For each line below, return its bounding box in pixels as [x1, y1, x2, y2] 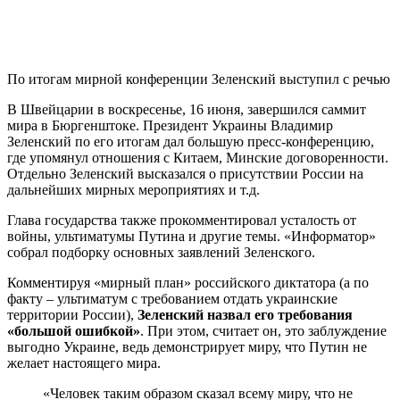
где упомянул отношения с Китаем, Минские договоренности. [7, 149, 388, 165]
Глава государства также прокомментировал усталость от [7, 212, 356, 228]
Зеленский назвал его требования [137, 306, 353, 322]
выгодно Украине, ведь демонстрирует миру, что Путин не [7, 338, 367, 354]
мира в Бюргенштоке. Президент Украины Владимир [7, 117, 333, 133]
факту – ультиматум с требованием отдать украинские [7, 290, 337, 306]
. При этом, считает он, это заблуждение [140, 322, 387, 338]
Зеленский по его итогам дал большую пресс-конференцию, [7, 133, 374, 149]
